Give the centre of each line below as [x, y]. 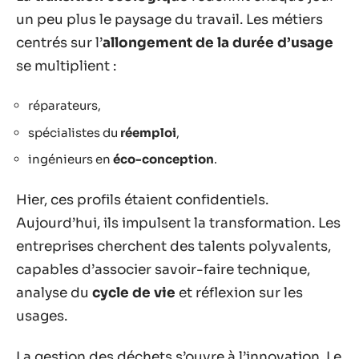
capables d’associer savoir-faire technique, [163, 269]
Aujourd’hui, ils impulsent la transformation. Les [178, 223]
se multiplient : [66, 66]
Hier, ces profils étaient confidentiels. [142, 200]
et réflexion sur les [239, 292]
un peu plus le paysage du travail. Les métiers [169, 19]
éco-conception [163, 159]
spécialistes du [74, 132]
